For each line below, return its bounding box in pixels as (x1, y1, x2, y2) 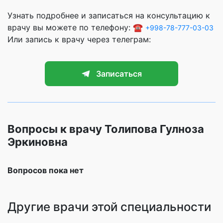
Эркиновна (7, 135, 68, 148)
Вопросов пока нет (7, 165, 84, 175)
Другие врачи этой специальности (7, 199, 211, 214)
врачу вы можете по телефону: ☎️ (7, 22, 145, 32)
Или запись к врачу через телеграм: (7, 34, 151, 44)
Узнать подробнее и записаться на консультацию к (7, 10, 210, 20)
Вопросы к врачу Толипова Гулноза (7, 122, 204, 135)
